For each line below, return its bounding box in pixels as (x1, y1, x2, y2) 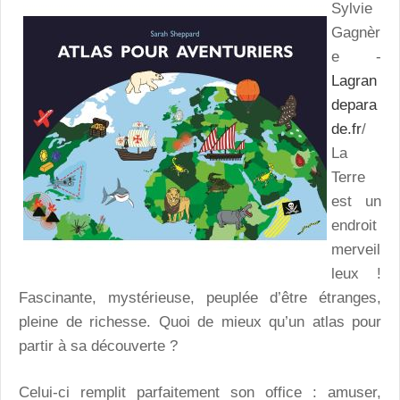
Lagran (331, 71, 377, 89)
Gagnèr (331, 23, 380, 41)
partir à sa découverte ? (19, 337, 178, 354)
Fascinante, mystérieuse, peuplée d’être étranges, (19, 288, 381, 306)
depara (331, 96, 377, 113)
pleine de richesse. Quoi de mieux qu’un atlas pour (19, 312, 381, 330)
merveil (331, 240, 380, 258)
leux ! (331, 264, 381, 282)
